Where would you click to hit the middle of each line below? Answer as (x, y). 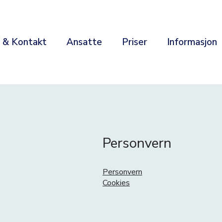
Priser (135, 42)
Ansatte (84, 42)
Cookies (116, 183)
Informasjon (192, 42)
